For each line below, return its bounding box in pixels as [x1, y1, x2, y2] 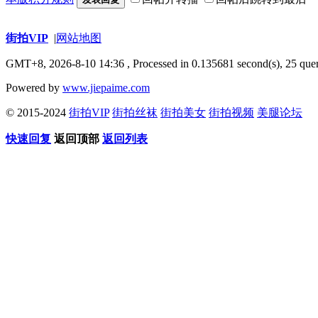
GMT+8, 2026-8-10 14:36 [6, 57, 127, 70]
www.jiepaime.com [62, 81, 150, 94]
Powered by [6, 81, 62, 94]
